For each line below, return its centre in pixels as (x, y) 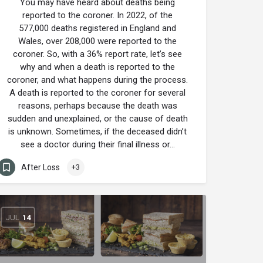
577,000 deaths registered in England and (97, 28)
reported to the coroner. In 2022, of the (97, 15)
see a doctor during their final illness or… (97, 144)
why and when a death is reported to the (97, 67)
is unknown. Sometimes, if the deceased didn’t (97, 131)
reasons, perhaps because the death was (97, 106)
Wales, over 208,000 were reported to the (97, 41)
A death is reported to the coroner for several (97, 93)
